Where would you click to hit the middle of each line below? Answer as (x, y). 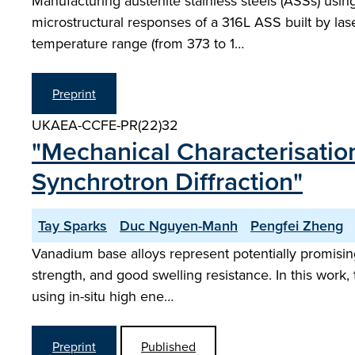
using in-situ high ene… (103, 296)
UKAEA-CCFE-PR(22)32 (105, 125)
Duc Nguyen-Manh (179, 225)
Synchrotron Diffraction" (167, 181)
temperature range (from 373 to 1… (138, 43)
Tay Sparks (73, 225)
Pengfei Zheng (297, 225)
